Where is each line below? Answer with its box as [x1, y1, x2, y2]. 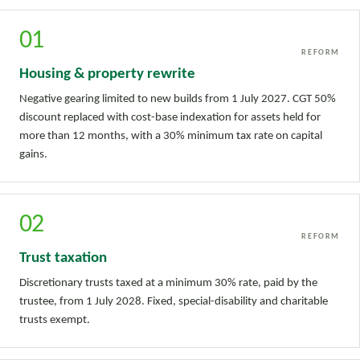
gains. [19, 148, 48, 161]
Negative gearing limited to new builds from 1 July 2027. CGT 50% [19, 92, 337, 105]
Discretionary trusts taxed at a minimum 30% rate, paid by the [19, 276, 318, 289]
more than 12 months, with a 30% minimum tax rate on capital [19, 129, 323, 142]
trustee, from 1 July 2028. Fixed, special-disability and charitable [19, 295, 329, 308]
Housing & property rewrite [19, 66, 196, 82]
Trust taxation [19, 250, 108, 266]
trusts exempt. [19, 313, 91, 326]
